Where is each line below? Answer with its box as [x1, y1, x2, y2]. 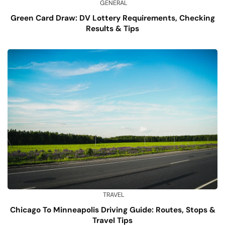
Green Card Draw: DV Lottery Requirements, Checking [10, 13, 215, 24]
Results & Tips [86, 24, 139, 34]
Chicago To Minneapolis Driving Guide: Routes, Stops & [10, 204, 215, 215]
